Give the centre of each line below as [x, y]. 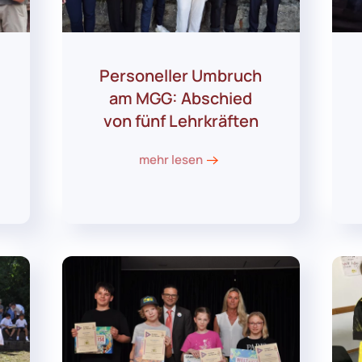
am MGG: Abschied [181, 99]
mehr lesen [170, 160]
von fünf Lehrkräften [181, 121]
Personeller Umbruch [181, 76]
